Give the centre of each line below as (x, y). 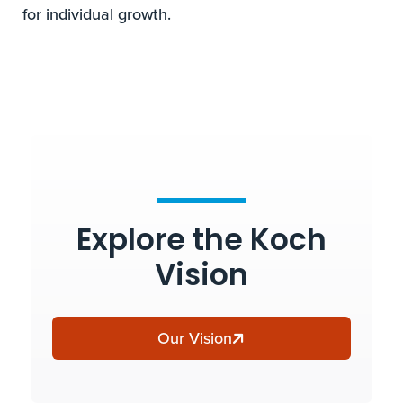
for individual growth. (97, 14)
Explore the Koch (201, 243)
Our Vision (195, 338)
